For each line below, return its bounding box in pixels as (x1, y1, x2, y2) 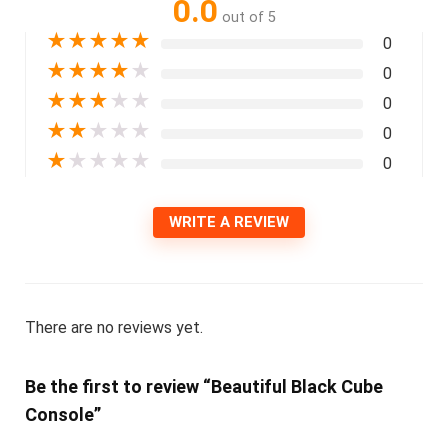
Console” (24, 403, 101, 425)
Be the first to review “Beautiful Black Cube (24, 375, 383, 397)
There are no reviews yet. (24, 317, 203, 337)
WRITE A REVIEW (169, 212, 289, 231)
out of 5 (221, 8, 276, 26)
